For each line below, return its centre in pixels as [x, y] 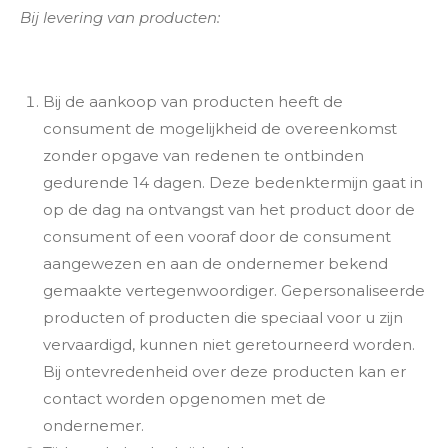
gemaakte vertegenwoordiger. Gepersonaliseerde [233, 290]
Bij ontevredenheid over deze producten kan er [224, 371]
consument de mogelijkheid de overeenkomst [219, 128]
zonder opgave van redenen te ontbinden [203, 155]
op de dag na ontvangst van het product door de [228, 209]
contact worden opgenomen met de [184, 398]
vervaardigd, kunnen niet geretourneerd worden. [228, 344]
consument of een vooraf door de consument [216, 236]
